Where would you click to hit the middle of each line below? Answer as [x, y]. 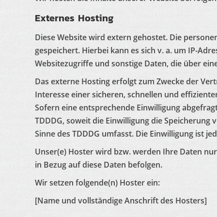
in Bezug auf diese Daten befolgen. [99, 165]
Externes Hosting [74, 18]
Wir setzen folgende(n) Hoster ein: [97, 183]
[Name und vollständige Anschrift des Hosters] [121, 201]
